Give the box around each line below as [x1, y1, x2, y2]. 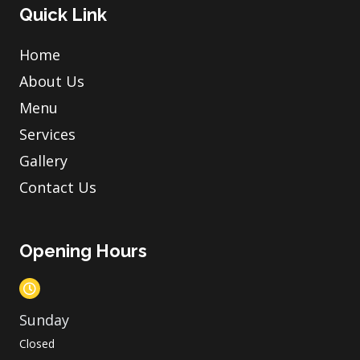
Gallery [19, 150, 67, 170]
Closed [19, 335, 55, 351]
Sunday [19, 309, 69, 329]
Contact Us [19, 177, 96, 197]
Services [19, 124, 76, 144]
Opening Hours [19, 239, 147, 261]
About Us [19, 71, 84, 91]
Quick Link [19, 3, 107, 25]
